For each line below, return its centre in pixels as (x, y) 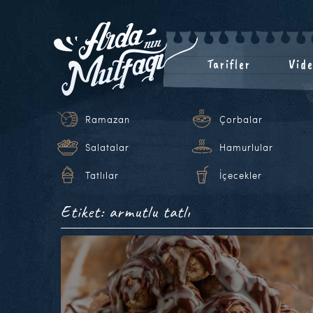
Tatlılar (102, 175)
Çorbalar (241, 119)
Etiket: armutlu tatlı (125, 212)
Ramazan (108, 119)
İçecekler (241, 175)
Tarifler (228, 64)
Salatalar (107, 147)
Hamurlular (246, 147)
